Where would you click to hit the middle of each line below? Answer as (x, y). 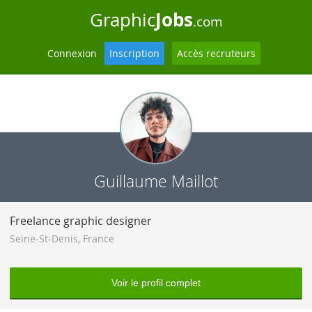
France (99, 239)
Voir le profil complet (156, 283)
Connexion (72, 53)
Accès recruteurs (216, 53)
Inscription (134, 53)
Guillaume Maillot (156, 181)
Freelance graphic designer (81, 221)
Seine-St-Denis (44, 239)
